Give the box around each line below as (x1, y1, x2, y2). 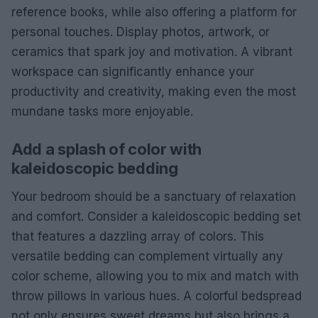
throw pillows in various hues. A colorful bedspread (11, 289, 302, 303)
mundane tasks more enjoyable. (11, 104, 193, 119)
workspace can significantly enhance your (11, 65, 254, 79)
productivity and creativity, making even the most (11, 84, 296, 99)
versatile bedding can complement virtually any (11, 249, 283, 263)
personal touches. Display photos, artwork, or (11, 25, 270, 39)
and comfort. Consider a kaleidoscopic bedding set (11, 209, 301, 224)
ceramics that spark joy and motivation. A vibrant (11, 45, 292, 59)
